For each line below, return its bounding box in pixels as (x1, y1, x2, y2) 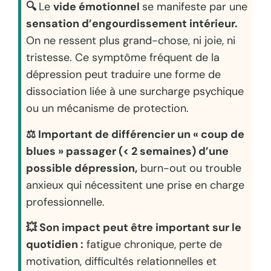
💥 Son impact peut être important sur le (25, 220, 241, 235)
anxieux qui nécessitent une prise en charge (25, 177, 244, 192)
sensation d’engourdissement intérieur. (25, 16, 238, 31)
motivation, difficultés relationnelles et (25, 253, 217, 269)
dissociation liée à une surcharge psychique (25, 84, 244, 99)
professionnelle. (25, 194, 105, 209)
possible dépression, (25, 160, 137, 175)
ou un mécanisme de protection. (25, 101, 189, 116)
